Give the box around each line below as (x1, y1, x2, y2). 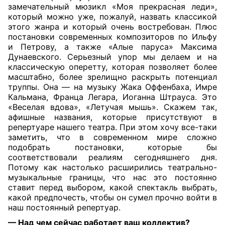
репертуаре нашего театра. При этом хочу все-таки (8, 122, 217, 133)
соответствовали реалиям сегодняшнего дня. (8, 152, 217, 163)
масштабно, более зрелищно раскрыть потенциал (8, 72, 217, 82)
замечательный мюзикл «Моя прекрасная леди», (8, 2, 217, 12)
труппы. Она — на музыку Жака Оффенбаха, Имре (8, 82, 217, 92)
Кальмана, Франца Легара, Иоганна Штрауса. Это (8, 92, 217, 102)
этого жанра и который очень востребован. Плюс (8, 22, 217, 32)
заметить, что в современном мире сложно (8, 132, 217, 143)
